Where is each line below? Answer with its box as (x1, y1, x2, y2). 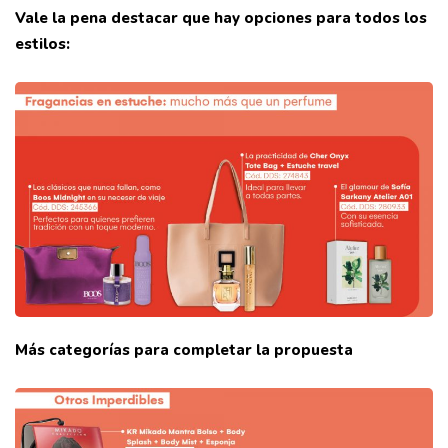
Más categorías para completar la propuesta (15, 340, 357, 361)
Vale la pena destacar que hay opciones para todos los (15, 8, 427, 29)
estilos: (15, 34, 74, 55)
